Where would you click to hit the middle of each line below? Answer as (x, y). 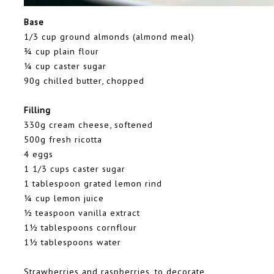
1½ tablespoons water (72, 242)
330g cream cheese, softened (88, 125)
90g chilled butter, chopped (84, 81)
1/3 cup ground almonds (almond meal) (109, 37)
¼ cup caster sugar (65, 66)
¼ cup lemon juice (64, 198)
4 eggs (39, 154)
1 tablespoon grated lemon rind (93, 183)
